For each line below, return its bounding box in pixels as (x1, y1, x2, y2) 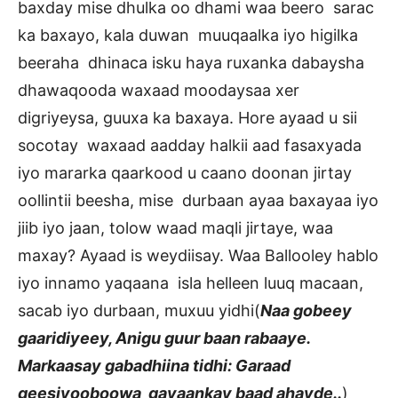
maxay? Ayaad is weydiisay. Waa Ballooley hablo (18, 246, 378, 266)
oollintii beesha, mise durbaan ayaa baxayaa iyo (18, 191, 378, 211)
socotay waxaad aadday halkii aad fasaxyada (18, 136, 362, 155)
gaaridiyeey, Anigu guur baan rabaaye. (18, 329, 310, 348)
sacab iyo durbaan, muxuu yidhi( (18, 301, 260, 321)
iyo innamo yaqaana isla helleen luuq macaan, (18, 274, 363, 293)
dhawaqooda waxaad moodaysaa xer (18, 81, 299, 100)
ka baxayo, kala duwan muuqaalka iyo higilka (18, 26, 358, 45)
